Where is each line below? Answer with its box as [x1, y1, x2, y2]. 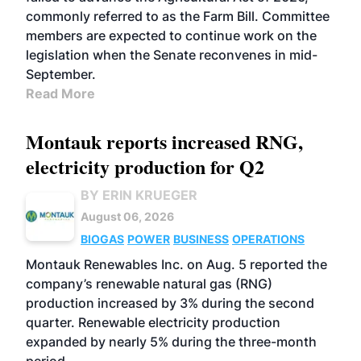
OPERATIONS [232, 232, 305, 246]
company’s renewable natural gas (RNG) [26, 276, 272, 292]
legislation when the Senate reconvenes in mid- [26, 47, 317, 63]
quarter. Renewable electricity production [26, 314, 280, 330]
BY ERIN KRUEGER [81, 187, 197, 203]
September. [26, 66, 96, 82]
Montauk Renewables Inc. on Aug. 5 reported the [26, 256, 327, 272]
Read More [26, 85, 95, 102]
